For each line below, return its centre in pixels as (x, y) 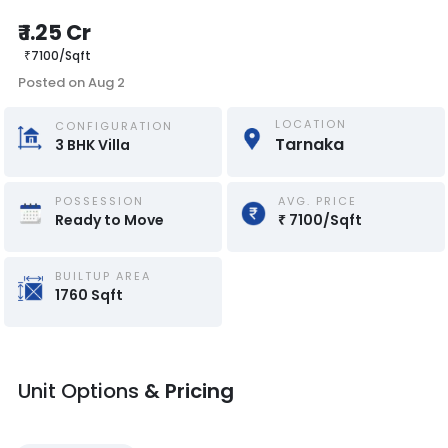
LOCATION (310, 124)
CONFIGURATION (113, 125)
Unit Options (81, 391)
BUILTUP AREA (102, 275)
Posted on (53, 82)
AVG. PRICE (317, 200)
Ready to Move (109, 219)
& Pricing (189, 391)
